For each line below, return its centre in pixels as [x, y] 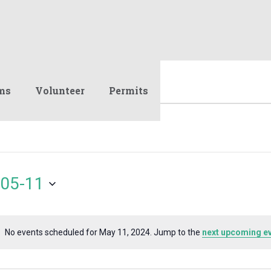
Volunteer [60, 90]
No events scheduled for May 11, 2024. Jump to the [103, 232]
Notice [149, 238]
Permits [129, 90]
